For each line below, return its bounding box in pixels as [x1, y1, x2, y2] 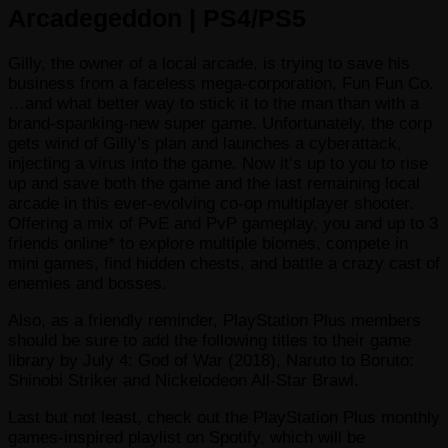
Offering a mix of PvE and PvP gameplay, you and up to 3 [8, 214, 438, 234]
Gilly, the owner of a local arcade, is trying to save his [8, 54, 410, 74]
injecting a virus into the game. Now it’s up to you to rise [8, 154, 428, 174]
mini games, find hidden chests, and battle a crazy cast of [8, 254, 440, 274]
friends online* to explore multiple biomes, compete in [8, 234, 408, 254]
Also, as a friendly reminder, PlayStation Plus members [8, 311, 421, 331]
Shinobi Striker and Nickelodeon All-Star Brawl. [8, 371, 359, 391]
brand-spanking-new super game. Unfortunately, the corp [8, 114, 432, 134]
